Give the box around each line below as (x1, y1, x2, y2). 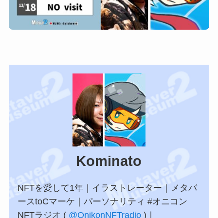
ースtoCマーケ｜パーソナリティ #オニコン (17, 196, 187, 206)
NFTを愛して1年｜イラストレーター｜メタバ (17, 182, 197, 193)
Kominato (76, 153, 142, 169)
